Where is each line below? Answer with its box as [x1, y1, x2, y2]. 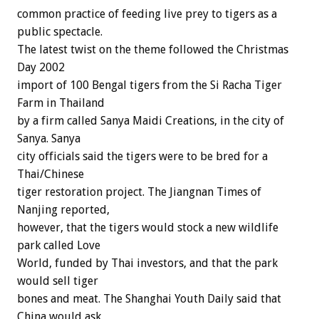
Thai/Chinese [17, 167, 84, 182]
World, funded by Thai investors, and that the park [17, 256, 278, 271]
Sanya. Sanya [17, 132, 80, 146]
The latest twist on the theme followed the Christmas [17, 43, 288, 57]
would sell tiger [17, 274, 98, 288]
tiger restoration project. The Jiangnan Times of [17, 185, 261, 199]
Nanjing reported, [17, 203, 110, 217]
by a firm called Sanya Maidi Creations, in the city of [17, 114, 284, 128]
